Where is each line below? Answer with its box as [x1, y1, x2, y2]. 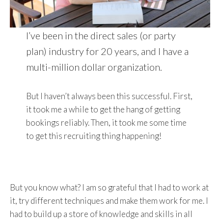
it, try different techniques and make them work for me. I [10, 195, 208, 206]
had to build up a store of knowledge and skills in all [10, 208, 192, 219]
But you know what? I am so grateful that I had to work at [10, 182, 209, 192]
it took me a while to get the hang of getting [26, 104, 180, 114]
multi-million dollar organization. [26, 60, 162, 73]
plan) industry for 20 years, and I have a [26, 45, 189, 57]
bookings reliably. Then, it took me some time [26, 117, 187, 128]
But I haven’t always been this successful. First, [26, 90, 192, 101]
